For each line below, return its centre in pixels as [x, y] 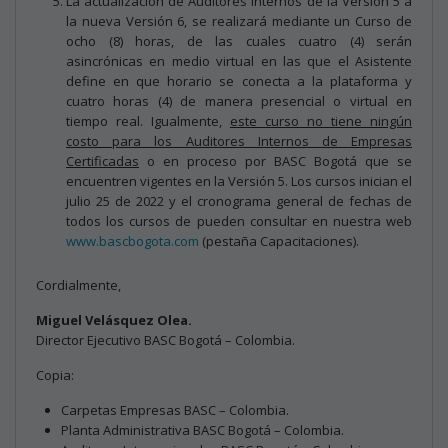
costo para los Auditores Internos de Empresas [239, 140]
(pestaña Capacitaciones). [279, 240]
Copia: [55, 374]
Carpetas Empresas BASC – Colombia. [175, 409]
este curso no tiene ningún [321, 120]
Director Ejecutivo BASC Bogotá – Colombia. [165, 339]
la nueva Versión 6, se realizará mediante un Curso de [239, 20]
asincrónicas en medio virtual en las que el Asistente [239, 60]
